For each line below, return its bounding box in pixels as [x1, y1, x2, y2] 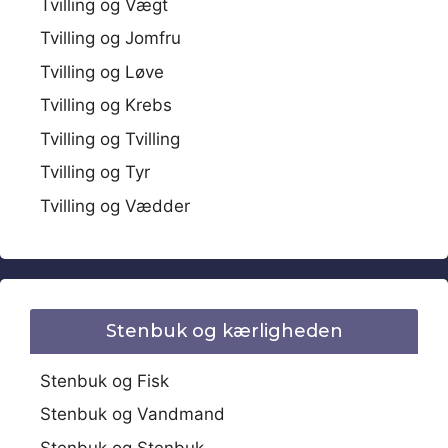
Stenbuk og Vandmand [40, 404, 225, 424]
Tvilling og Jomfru [40, 28, 181, 48]
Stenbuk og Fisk [40, 370, 169, 391]
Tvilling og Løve [40, 61, 164, 82]
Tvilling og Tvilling [40, 128, 180, 149]
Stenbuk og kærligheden [105, 319, 343, 342]
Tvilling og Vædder [40, 195, 190, 216]
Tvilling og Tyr [40, 162, 150, 182]
